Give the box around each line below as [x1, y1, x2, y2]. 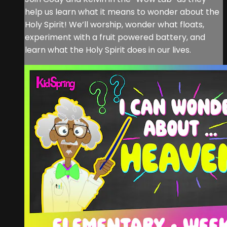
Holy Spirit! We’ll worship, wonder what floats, [25, 19, 204, 31]
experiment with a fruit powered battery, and [25, 31, 205, 44]
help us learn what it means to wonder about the [25, 6, 219, 18]
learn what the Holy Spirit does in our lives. [25, 44, 191, 56]
